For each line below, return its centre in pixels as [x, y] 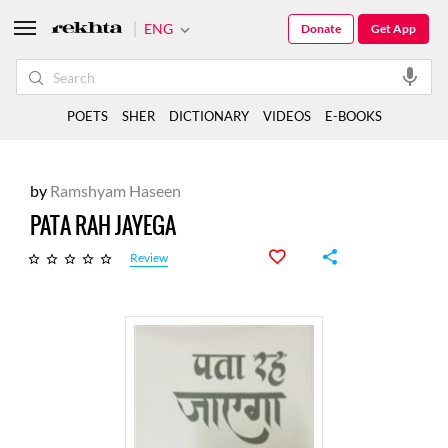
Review [149, 258]
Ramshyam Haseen [114, 190]
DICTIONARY [208, 116]
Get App [393, 28]
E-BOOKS [353, 116]
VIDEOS [286, 116]
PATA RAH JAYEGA [103, 225]
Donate [321, 28]
